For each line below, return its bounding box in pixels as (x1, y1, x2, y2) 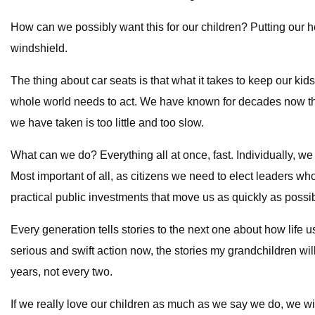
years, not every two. (11, 266, 112, 278)
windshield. (11, 42, 67, 55)
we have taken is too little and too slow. (11, 117, 204, 129)
